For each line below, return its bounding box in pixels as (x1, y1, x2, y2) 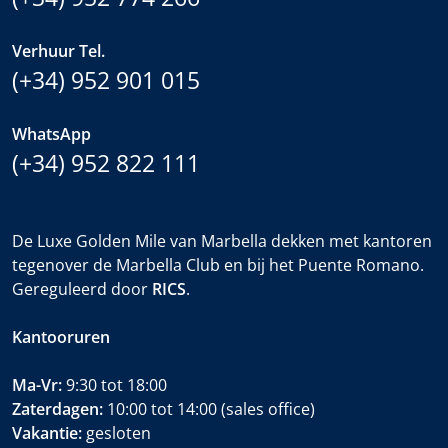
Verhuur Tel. (12, 39, 105, 62)
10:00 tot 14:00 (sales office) (103, 397, 315, 420)
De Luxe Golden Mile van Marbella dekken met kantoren (12, 229, 432, 252)
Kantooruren (12, 325, 110, 348)
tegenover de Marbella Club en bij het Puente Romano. (12, 253, 424, 276)
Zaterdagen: (12, 397, 103, 420)
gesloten (82, 421, 151, 444)
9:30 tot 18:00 (62, 373, 167, 396)
